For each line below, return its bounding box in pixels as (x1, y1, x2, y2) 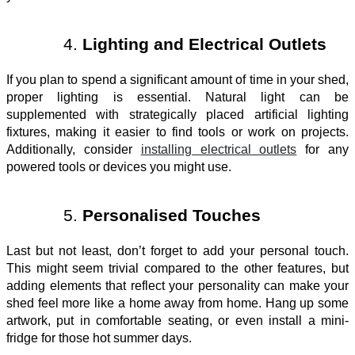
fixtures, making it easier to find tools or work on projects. (6, 124, 349, 139)
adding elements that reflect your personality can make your (6, 278, 349, 292)
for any (296, 142, 349, 156)
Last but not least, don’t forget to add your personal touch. (6, 243, 349, 258)
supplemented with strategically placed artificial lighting (6, 107, 349, 121)
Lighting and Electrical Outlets (82, 34, 326, 54)
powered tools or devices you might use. (6, 159, 235, 174)
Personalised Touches (82, 205, 261, 225)
